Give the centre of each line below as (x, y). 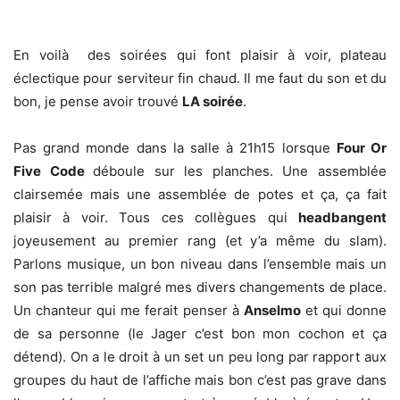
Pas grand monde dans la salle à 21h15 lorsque (175, 148)
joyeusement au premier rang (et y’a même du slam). (200, 241)
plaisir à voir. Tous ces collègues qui (156, 217)
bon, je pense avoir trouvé (98, 101)
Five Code (54, 171)
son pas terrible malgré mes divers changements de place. (200, 287)
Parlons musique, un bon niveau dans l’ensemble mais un (200, 264)
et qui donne (344, 310)
